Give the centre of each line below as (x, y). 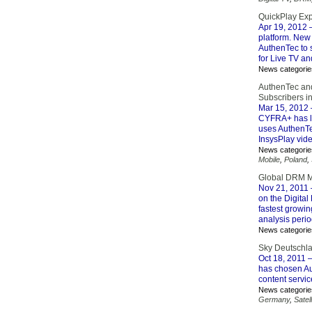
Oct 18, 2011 (282, 258)
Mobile (269, 159)
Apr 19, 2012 (283, 27)
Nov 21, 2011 (283, 188)
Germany (274, 299)
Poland (296, 159)
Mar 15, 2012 (283, 108)
